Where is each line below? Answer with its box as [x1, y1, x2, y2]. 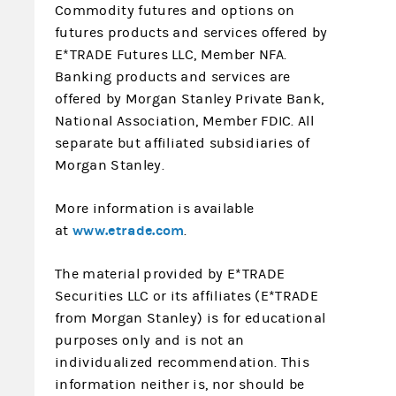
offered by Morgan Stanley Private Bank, [55, 91, 324, 107]
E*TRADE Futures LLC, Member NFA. [55, 47, 287, 63]
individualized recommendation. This [55, 354, 310, 370]
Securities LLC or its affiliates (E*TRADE [55, 288, 318, 304]
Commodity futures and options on [55, 3, 295, 19]
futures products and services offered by [55, 25, 328, 41]
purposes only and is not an [55, 332, 245, 348]
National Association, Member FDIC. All [55, 113, 314, 129]
